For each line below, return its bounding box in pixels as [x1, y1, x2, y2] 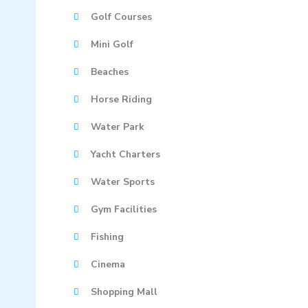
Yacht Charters [91, 148, 160, 161]
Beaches [91, 65, 129, 78]
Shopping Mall [91, 285, 157, 298]
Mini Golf [91, 38, 133, 51]
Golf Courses [91, 10, 152, 23]
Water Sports [91, 175, 155, 188]
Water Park [91, 120, 144, 133]
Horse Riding [91, 93, 152, 106]
